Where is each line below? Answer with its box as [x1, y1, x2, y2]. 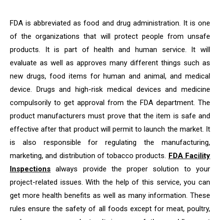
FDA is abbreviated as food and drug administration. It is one [10, 19, 210, 27]
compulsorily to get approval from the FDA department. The [10, 98, 210, 107]
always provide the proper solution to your [55, 165, 211, 173]
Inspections [10, 165, 51, 173]
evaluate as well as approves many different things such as [10, 58, 210, 67]
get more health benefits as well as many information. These [10, 191, 210, 200]
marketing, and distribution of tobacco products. [10, 151, 168, 160]
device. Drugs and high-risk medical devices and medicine [10, 85, 210, 94]
